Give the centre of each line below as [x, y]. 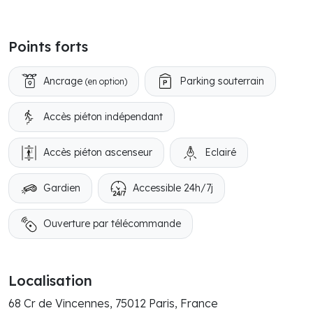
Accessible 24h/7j [173, 188]
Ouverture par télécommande [112, 224]
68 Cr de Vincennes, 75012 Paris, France [113, 303]
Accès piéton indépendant [103, 117]
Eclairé [220, 152]
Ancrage [64, 81]
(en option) [106, 81]
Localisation [50, 281]
